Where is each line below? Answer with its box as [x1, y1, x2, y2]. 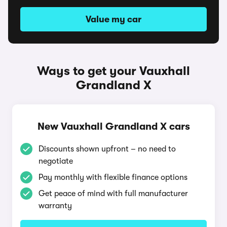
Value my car [86, 14, 141, 24]
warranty [39, 201, 72, 210]
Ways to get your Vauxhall [37, 64, 190, 78]
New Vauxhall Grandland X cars [37, 121, 190, 132]
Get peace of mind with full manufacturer [39, 189, 188, 198]
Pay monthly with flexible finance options [39, 173, 187, 182]
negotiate [39, 157, 73, 166]
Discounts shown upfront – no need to [39, 144, 176, 154]
